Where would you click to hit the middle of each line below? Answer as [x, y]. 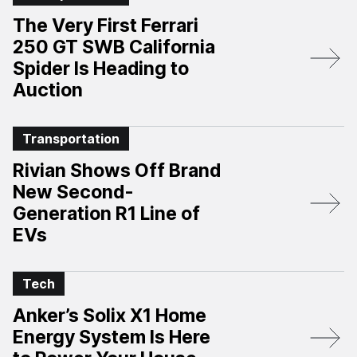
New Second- [73, 192]
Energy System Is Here [112, 337]
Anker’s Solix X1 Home [110, 316]
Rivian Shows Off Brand [117, 171]
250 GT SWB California [114, 47]
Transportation [71, 139]
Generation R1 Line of [106, 214]
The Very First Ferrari [106, 25]
